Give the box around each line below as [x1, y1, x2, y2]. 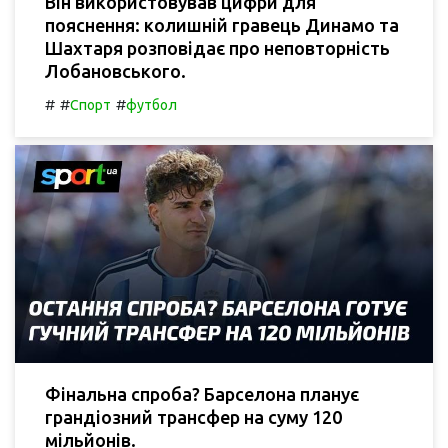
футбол [126, 96, 177, 113]
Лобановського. [45, 60, 186, 81]
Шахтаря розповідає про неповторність [45, 37, 390, 58]
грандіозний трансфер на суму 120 [45, 406, 342, 427]
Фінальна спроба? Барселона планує [45, 383, 359, 404]
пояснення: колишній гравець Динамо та [45, 14, 399, 35]
